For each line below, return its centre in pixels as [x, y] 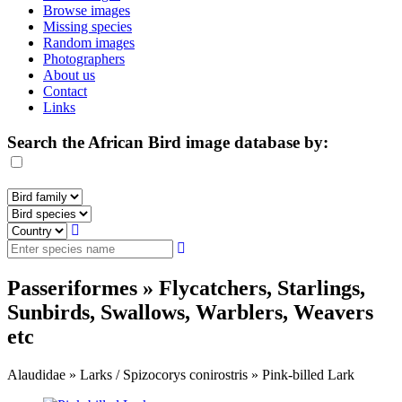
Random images [89, 43]
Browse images [87, 10]
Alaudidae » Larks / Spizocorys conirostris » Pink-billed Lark [181, 375]
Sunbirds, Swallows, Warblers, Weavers [190, 313]
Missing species [87, 26]
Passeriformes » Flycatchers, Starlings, [186, 288]
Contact [65, 91]
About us [69, 75]
